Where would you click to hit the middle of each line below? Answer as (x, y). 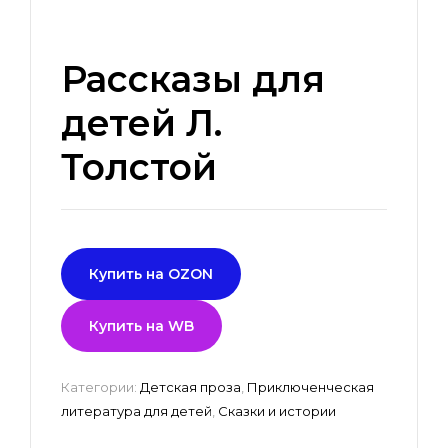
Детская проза (190, 387)
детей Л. (141, 123)
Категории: (100, 387)
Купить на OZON (151, 274)
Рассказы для (193, 79)
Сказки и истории (277, 411)
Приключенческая (310, 387)
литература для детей (136, 411)
